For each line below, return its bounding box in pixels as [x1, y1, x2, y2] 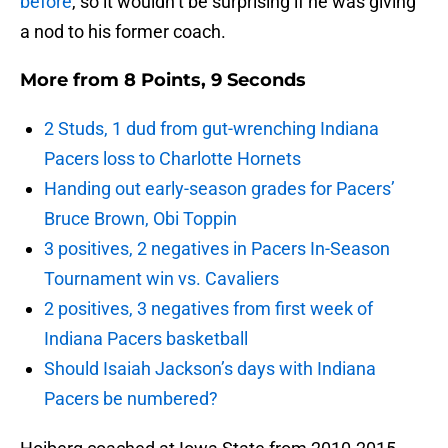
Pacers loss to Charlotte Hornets [44, 148, 301, 170]
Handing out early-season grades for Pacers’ [44, 178, 395, 200]
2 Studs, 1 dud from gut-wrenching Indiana [44, 118, 379, 140]
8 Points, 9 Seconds [124, 69, 306, 92]
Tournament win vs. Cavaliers [44, 268, 279, 290]
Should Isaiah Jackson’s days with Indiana [44, 358, 376, 380]
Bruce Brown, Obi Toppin [44, 208, 237, 230]
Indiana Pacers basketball [44, 328, 248, 350]
